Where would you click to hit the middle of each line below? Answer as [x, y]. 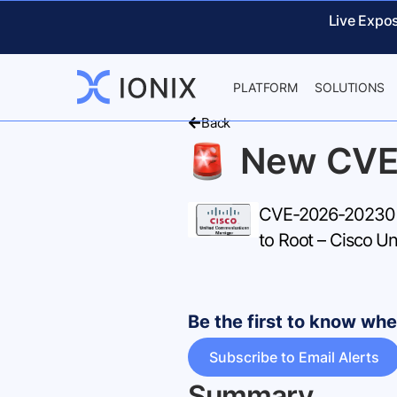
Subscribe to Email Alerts [294, 357]
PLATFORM [265, 87]
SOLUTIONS [350, 87]
